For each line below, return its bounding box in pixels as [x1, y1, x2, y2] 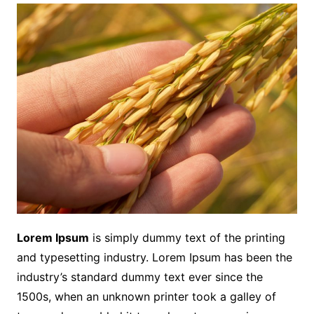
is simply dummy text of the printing [88, 231, 285, 245]
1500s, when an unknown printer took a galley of [16, 289, 276, 304]
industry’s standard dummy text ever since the [16, 270, 263, 285]
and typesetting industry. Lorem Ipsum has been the [16, 250, 292, 265]
